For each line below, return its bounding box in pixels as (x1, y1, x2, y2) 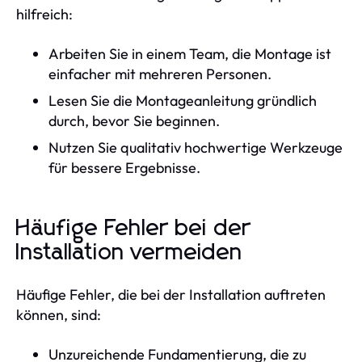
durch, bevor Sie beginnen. (48, 111, 220, 130)
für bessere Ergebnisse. (48, 158, 200, 177)
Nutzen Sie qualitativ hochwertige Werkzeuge (48, 137, 343, 157)
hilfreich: (16, 4, 73, 23)
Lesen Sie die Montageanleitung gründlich (48, 90, 317, 110)
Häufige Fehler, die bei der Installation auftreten (16, 284, 326, 304)
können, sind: (16, 305, 101, 324)
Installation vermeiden (16, 241, 242, 264)
